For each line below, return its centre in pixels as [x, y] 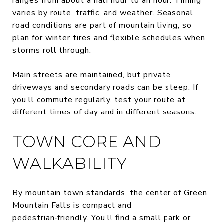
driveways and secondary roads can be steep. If [105, 87]
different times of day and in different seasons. [105, 112]
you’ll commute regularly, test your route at [99, 99]
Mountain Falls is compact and [72, 205]
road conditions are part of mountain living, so [102, 25]
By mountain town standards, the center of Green [110, 193]
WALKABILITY [70, 163]
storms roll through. [52, 50]
